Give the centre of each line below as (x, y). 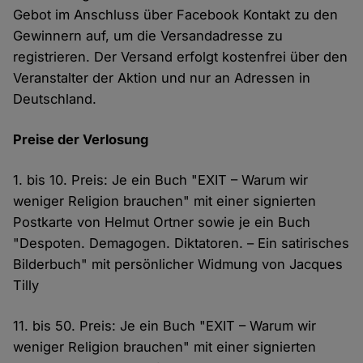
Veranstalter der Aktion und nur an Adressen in (162, 78)
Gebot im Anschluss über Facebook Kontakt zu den (176, 15)
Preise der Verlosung (81, 140)
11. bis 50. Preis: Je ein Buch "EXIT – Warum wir (165, 326)
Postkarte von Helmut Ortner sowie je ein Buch (162, 222)
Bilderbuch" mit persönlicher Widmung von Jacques (178, 265)
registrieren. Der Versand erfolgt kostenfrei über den (181, 57)
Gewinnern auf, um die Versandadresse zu (148, 36)
